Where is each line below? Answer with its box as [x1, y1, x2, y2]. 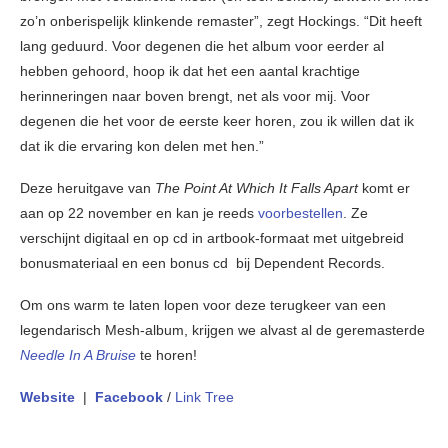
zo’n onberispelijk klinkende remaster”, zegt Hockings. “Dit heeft [20, 12, 422, 29]
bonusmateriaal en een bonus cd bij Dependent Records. [20, 254, 385, 271]
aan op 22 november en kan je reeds [20, 204, 258, 221]
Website [20, 388, 75, 405]
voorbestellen [258, 204, 343, 221]
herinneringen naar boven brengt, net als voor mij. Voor [20, 87, 370, 104]
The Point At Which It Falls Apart [155, 179, 358, 196]
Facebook [95, 388, 163, 405]
